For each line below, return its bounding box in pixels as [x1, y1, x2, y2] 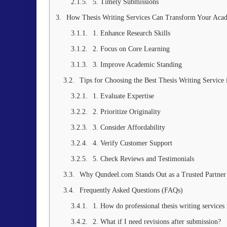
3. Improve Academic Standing [93, 61, 182, 68]
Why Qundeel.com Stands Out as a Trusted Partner [80, 171, 226, 178]
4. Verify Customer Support [93, 139, 172, 147]
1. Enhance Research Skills [93, 29, 170, 37]
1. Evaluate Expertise [93, 92, 154, 100]
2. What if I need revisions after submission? [93, 218, 221, 225]
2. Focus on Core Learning [93, 45, 170, 53]
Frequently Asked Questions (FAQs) [80, 186, 183, 194]
